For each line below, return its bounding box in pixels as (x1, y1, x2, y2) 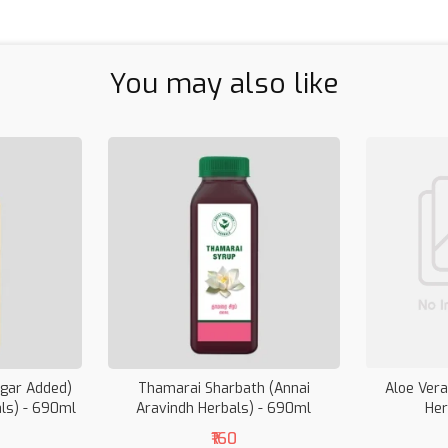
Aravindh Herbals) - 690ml (136, 398, 312, 418)
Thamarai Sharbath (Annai (137, 378, 310, 398)
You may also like (109, 65, 339, 102)
